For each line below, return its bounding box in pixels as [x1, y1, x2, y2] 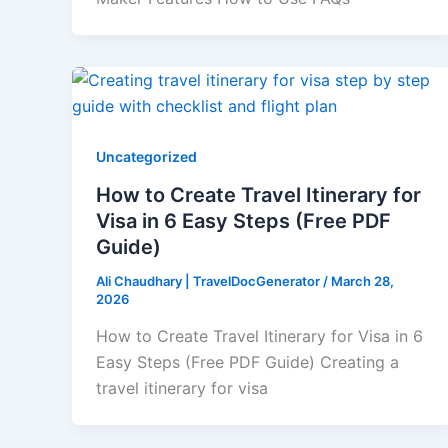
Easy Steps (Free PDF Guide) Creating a [96, 352, 399, 373]
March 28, [331, 272, 394, 289]
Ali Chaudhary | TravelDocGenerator [96, 272, 323, 289]
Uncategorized [96, 148, 197, 166]
